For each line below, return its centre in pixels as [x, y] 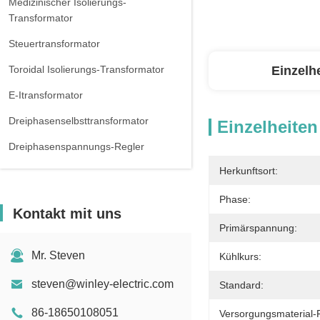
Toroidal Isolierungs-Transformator [86, 69]
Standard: [241, 285]
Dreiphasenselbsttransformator [79, 121]
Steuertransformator [54, 44]
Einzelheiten [267, 127]
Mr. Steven [58, 255]
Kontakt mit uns [67, 214]
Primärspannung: [258, 228]
